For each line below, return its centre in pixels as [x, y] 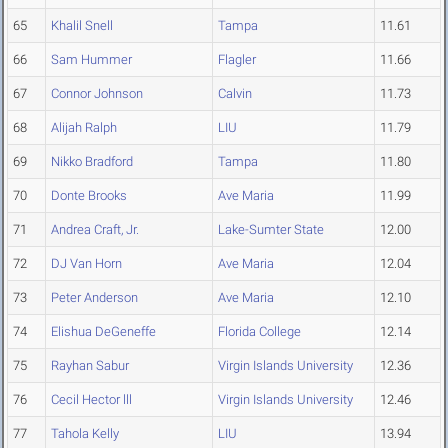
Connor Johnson [97, 94]
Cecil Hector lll [91, 400]
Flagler [237, 60]
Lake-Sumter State [271, 230]
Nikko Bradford [92, 162]
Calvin [235, 94]
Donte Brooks [89, 196]
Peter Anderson [94, 298]
